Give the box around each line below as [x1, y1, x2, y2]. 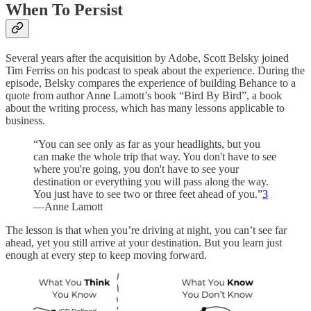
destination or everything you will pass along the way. [33, 176, 269, 188]
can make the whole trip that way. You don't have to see [33, 151, 276, 163]
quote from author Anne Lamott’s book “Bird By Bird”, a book [6, 90, 282, 102]
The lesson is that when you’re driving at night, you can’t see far [6, 224, 287, 237]
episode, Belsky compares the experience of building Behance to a [6, 77, 296, 90]
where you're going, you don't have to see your [33, 163, 239, 176]
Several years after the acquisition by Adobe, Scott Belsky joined [6, 52, 289, 65]
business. [6, 115, 45, 127]
